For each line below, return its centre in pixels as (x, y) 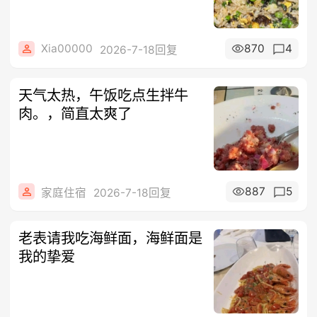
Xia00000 (67, 49)
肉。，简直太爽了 (75, 114)
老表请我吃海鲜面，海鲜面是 (111, 238)
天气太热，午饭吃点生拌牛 (104, 96)
